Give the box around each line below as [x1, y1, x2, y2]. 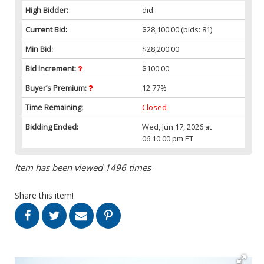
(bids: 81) [179, 24, 213, 35]
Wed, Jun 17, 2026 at [142, 121, 212, 132]
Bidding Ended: [25, 121, 78, 132]
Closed [142, 101, 167, 113]
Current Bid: [25, 24, 67, 35]
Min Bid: [25, 43, 53, 54]
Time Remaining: [25, 101, 83, 113]
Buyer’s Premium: [25, 82, 88, 93]
